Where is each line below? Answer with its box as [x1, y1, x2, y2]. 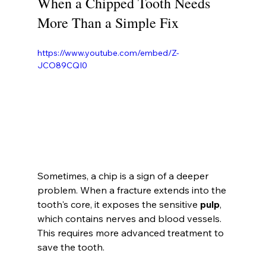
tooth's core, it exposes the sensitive [37, 198, 200, 211]
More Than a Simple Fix [37, 12, 179, 32]
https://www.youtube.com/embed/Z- [37, 47, 179, 58]
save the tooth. [37, 241, 104, 254]
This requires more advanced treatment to [37, 227, 226, 239]
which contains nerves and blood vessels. [37, 213, 224, 225]
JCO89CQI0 [37, 59, 87, 71]
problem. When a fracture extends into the [37, 184, 229, 197]
